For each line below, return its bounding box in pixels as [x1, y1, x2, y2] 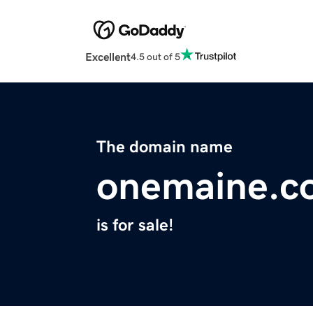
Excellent [85, 51, 131, 63]
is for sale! [96, 217, 173, 234]
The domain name [96, 138, 233, 156]
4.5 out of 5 [131, 51, 180, 61]
